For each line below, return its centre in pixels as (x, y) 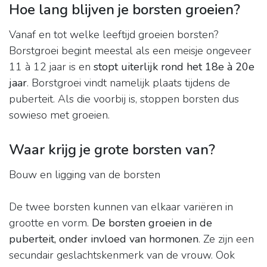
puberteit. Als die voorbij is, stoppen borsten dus (124, 99)
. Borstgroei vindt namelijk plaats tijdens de (128, 83)
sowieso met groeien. (59, 115)
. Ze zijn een (226, 239)
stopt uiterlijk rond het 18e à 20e (174, 67)
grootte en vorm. (50, 223)
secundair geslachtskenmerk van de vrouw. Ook (122, 255)
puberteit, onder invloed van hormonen (104, 239)
